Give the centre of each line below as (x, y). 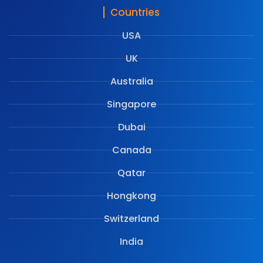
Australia (131, 81)
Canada (131, 150)
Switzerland (131, 218)
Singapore (131, 104)
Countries (135, 12)
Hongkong (131, 195)
